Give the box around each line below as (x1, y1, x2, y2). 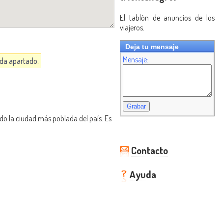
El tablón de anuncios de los (120, 13, 215, 23)
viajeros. (120, 23, 144, 32)
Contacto (131, 144, 168, 157)
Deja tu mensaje (125, 43, 179, 51)
